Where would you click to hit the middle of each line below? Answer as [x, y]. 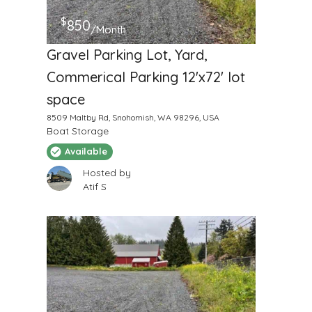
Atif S [94, 186]
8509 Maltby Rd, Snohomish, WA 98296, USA [133, 117]
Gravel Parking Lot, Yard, [126, 54]
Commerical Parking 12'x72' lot [146, 77]
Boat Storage [77, 131]
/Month [108, 29]
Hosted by [107, 172]
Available [86, 151]
